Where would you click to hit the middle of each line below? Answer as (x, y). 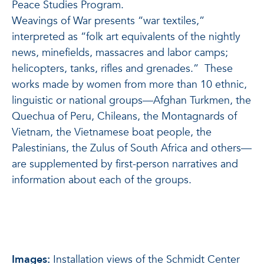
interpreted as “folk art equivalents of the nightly (126, 37)
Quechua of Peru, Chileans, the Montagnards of (124, 116)
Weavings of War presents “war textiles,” (108, 21)
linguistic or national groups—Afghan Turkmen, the (131, 100)
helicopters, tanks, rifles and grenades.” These (122, 69)
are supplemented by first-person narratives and (125, 164)
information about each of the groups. (102, 180)
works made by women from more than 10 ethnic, (129, 85)
